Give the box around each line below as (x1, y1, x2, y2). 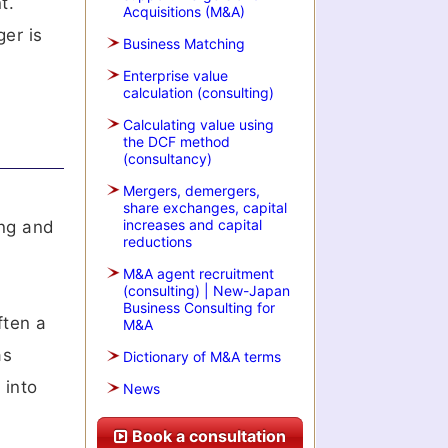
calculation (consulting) (123, 84, 274, 101)
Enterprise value (123, 67, 228, 84)
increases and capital (123, 216, 262, 233)
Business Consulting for (123, 299, 275, 316)
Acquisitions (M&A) (123, 3, 245, 20)
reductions (123, 233, 192, 250)
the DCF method (123, 133, 230, 150)
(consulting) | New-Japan (123, 282, 290, 299)
